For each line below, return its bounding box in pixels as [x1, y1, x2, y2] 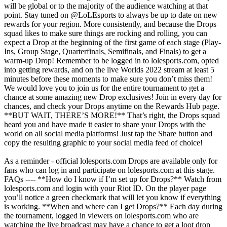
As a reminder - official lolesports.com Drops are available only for [4, 156, 217, 165]
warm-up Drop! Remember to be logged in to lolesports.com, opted [4, 56, 219, 65]
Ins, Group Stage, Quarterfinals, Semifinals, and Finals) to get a [4, 47, 206, 56]
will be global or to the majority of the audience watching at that [4, 1, 208, 10]
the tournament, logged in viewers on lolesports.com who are [4, 211, 199, 220]
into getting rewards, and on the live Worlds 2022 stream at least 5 [4, 65, 214, 74]
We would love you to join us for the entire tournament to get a [4, 83, 204, 92]
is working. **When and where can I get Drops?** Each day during [4, 202, 222, 211]
